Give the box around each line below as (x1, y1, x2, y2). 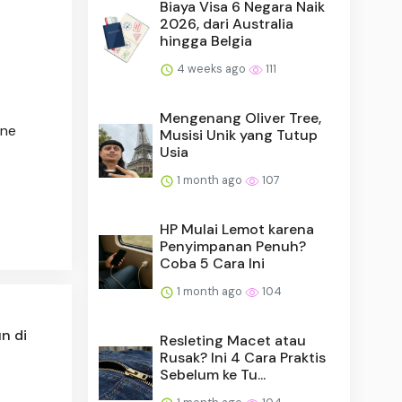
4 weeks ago (174, 60, 249, 76)
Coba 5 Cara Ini (160, 253, 266, 273)
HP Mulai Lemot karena (160, 219, 315, 239)
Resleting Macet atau (160, 330, 307, 350)
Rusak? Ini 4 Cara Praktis (160, 347, 327, 367)
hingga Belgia (160, 31, 253, 50)
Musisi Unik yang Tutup (160, 125, 319, 144)
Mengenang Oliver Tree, (160, 108, 322, 127)
